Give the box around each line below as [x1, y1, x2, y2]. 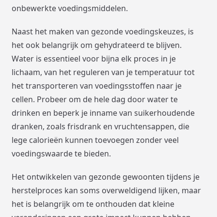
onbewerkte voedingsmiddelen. [12, 2, 128, 14]
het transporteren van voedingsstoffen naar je [12, 80, 182, 91]
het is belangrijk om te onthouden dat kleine [12, 198, 174, 209]
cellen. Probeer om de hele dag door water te [12, 93, 178, 105]
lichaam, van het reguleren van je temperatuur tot [12, 66, 195, 77]
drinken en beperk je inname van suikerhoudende [12, 107, 195, 118]
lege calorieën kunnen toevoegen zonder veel [12, 134, 179, 145]
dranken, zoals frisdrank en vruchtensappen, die [12, 121, 189, 132]
